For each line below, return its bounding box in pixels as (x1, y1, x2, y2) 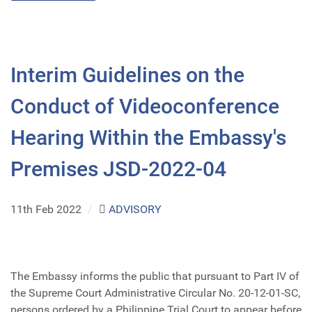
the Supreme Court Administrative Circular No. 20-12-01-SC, (10, 286, 300, 300)
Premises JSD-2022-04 (10, 157, 226, 182)
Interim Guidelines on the (10, 63, 244, 88)
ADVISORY (108, 203, 162, 217)
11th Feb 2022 (10, 203, 84, 217)
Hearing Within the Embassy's (10, 125, 286, 150)
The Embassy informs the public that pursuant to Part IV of (10, 270, 299, 283)
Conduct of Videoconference (10, 94, 279, 119)
